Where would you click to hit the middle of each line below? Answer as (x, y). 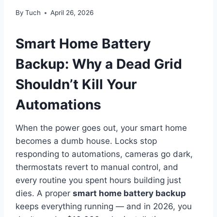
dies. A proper (44, 194)
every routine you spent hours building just (98, 180)
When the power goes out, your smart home (101, 128)
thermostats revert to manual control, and (97, 167)
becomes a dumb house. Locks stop (86, 141)
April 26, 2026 (72, 13)
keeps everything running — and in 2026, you (104, 207)
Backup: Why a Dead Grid (99, 64)
